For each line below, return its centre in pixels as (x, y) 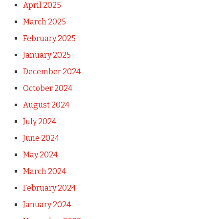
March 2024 (44, 171)
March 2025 (44, 22)
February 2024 (49, 188)
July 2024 (39, 121)
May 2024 (40, 154)
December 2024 (52, 71)
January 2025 (47, 55)
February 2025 (49, 38)
